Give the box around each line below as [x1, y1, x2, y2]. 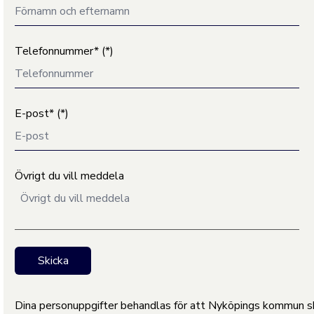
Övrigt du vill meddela [15, 168, 125, 184]
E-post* [15, 106, 55, 121]
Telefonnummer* [15, 43, 100, 59]
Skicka [37, 253, 69, 268]
